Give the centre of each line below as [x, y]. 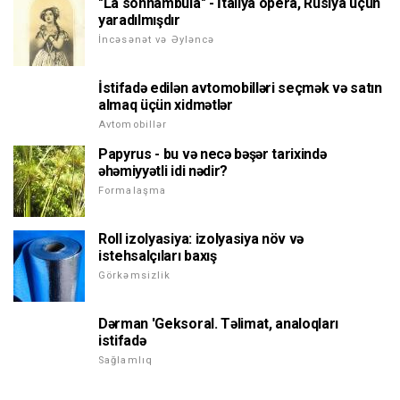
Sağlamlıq [126, 361]
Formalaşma [133, 191]
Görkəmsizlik [135, 276]
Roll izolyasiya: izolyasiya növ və [201, 239]
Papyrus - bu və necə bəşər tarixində [212, 154]
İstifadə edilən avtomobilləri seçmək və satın [240, 88]
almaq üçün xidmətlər [166, 105]
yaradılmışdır [139, 21]
